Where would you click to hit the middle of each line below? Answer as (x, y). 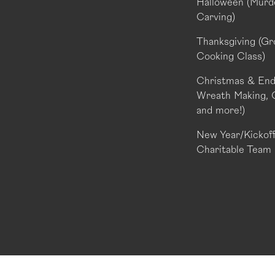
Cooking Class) (231, 56)
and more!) (221, 110)
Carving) (216, 17)
